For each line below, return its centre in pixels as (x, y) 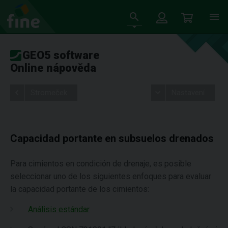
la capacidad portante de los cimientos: (80, 189)
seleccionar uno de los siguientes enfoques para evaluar (111, 176)
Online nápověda (53, 68)
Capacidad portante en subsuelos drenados (112, 138)
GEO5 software (61, 55)
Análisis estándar (59, 209)
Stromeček (49, 93)
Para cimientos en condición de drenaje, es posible (101, 164)
